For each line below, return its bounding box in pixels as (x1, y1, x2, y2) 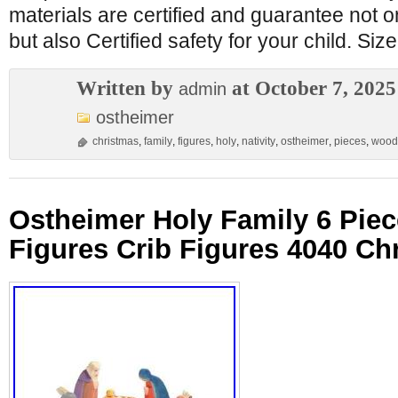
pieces (334, 135, 366, 147)
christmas (92, 135, 139, 147)
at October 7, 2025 (227, 76, 396, 99)
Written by (76, 76, 179, 99)
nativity (242, 135, 275, 147)
